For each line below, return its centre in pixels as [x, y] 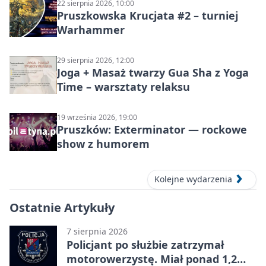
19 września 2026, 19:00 [97, 118]
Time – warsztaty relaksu [123, 87]
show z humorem [103, 144]
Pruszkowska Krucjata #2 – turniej [148, 16]
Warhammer [91, 30]
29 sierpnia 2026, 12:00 [96, 61]
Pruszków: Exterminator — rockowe [152, 130]
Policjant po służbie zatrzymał [145, 244]
